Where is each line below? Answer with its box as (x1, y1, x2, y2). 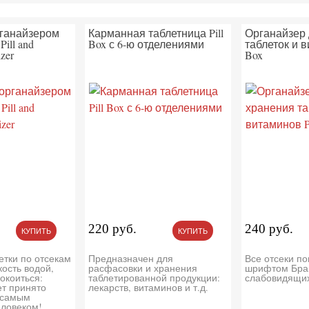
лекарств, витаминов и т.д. (88, 281, 209, 295)
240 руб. (245, 221, 294, 237)
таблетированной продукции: (88, 271, 221, 285)
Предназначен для (88, 252, 174, 266)
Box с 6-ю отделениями (88, 37, 205, 52)
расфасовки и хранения (88, 261, 198, 275)
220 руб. (88, 221, 137, 237)
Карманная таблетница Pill (88, 26, 224, 41)
